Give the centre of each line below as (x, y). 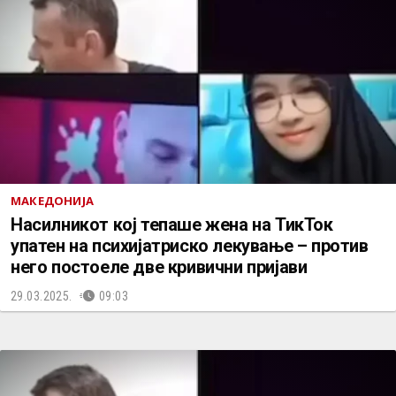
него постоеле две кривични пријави (159, 267)
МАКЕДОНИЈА (52, 201)
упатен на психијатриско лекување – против (190, 246)
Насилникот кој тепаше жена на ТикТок (172, 225)
